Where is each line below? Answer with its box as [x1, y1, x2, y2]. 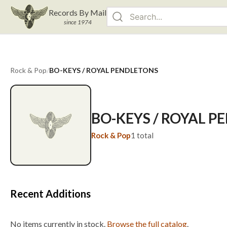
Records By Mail [49, 8, 107, 17]
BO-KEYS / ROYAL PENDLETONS [49, 66, 158, 74]
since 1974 [63, 18, 92, 26]
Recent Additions [10, 187, 91, 200]
